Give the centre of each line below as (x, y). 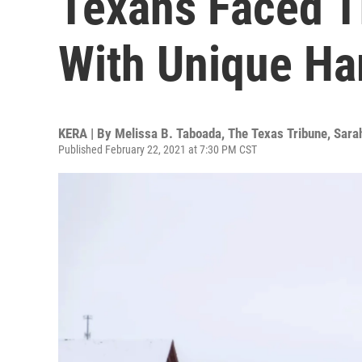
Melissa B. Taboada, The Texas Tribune (221, 133)
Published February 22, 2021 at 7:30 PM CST (158, 149)
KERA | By (86, 133)
